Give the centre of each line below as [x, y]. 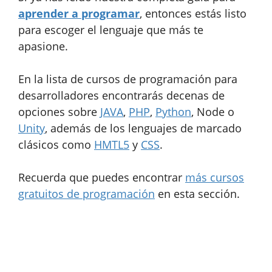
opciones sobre [59, 111]
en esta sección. [197, 193]
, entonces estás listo [193, 13]
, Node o [213, 111]
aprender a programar [79, 13]
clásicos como [56, 144]
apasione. [43, 46]
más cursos [215, 177]
